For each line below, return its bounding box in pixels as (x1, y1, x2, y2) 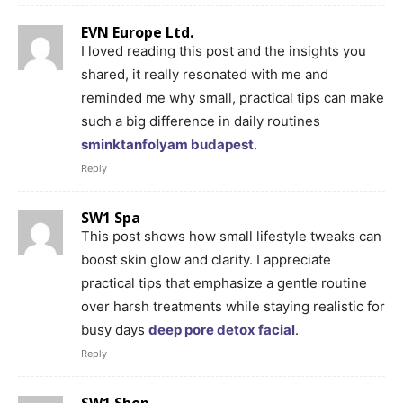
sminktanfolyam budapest (81, 135, 254, 153)
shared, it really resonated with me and (81, 65, 328, 83)
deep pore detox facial (148, 320, 295, 338)
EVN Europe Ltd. (81, 22, 193, 42)
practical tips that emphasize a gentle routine (81, 273, 367, 291)
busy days (81, 320, 148, 338)
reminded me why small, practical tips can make (81, 88, 384, 106)
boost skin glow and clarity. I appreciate (81, 250, 331, 268)
